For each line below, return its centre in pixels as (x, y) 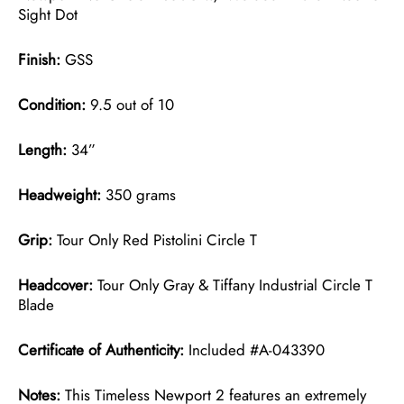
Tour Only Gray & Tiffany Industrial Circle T (235, 285)
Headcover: (58, 285)
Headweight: (60, 194)
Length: (42, 149)
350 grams (138, 194)
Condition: (52, 104)
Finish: (41, 59)
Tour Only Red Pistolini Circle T (155, 239)
